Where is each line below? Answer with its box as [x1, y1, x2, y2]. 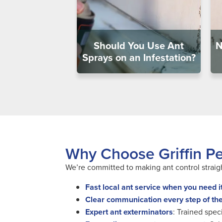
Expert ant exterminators [85, 206, 173, 218]
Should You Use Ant [94, 38, 184, 53]
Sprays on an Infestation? [82, 50, 196, 64]
